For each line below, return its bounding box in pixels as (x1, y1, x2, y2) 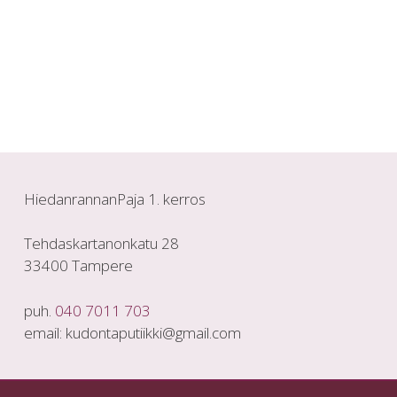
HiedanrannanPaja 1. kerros (23, 188, 206, 209)
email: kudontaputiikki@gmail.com (23, 322, 241, 343)
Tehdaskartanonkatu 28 (23, 233, 179, 254)
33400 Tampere (23, 255, 133, 276)
